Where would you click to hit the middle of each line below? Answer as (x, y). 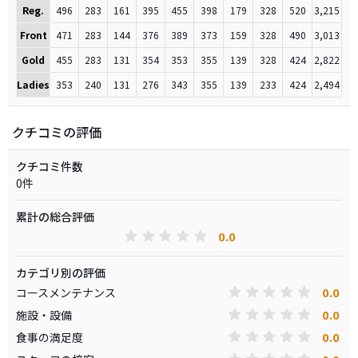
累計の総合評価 (55, 217)
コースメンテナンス (66, 292)
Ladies (33, 84)
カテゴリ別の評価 (61, 272)
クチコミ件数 (50, 166)
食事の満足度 (50, 337)
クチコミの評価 (57, 132)
